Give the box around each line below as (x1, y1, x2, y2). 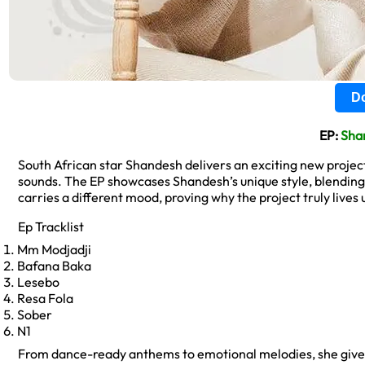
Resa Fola (17, 290, 73, 306)
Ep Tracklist (18, 218, 86, 235)
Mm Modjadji (17, 241, 91, 257)
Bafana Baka (17, 257, 91, 274)
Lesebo (17, 274, 59, 290)
